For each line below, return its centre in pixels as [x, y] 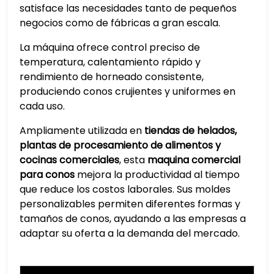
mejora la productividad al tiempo [157, 175]
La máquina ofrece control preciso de [110, 47]
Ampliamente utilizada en [82, 131]
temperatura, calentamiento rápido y [110, 62]
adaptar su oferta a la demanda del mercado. [130, 233]
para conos [47, 175]
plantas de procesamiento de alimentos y [120, 145]
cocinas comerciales [69, 160]
